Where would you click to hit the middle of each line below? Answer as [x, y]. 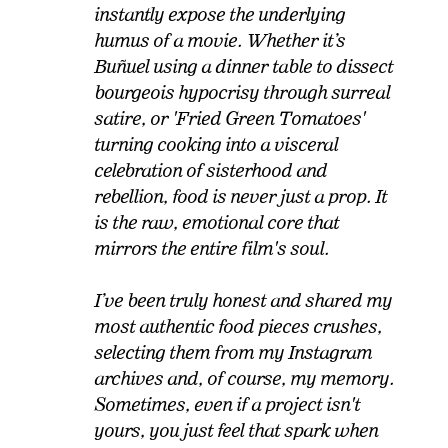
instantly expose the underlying [220, 14]
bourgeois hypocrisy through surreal [242, 92]
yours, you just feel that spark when [236, 430]
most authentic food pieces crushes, [238, 326]
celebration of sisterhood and [211, 170]
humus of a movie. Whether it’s [220, 40]
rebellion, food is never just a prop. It [241, 196]
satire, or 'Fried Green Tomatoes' [230, 118]
